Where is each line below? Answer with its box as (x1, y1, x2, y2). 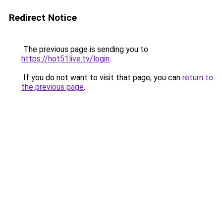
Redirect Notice (9, 12, 77, 23)
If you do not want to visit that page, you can (21, 73, 182, 82)
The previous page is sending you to (21, 45, 148, 54)
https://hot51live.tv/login (21, 54, 110, 63)
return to (182, 73, 213, 82)
